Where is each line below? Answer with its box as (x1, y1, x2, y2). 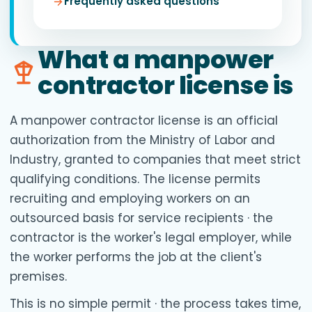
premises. (10, 268, 67, 285)
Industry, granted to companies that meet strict (10, 151, 301, 168)
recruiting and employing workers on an (10, 190, 250, 207)
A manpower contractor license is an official (10, 112, 278, 129)
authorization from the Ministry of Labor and (10, 132, 275, 148)
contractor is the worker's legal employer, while (10, 229, 292, 246)
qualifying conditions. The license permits (10, 171, 260, 187)
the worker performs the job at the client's (10, 249, 262, 265)
